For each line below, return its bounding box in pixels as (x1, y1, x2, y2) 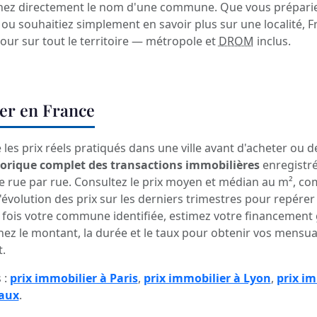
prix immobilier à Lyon (143, 270, 271, 287)
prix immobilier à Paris (9, 270, 138, 287)
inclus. (253, 33, 291, 50)
